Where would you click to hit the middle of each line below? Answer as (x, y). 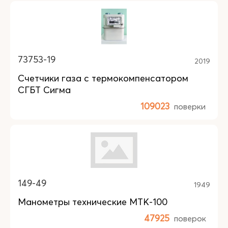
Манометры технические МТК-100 (93, 202)
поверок (190, 218)
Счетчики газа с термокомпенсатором (103, 78)
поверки (190, 106)
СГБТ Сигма (44, 90)
